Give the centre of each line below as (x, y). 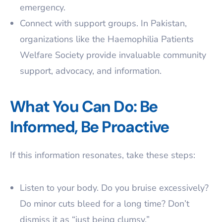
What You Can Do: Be (84, 107)
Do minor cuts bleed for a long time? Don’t (105, 204)
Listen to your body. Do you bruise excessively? (114, 188)
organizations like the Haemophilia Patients (107, 39)
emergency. (43, 7)
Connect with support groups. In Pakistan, (103, 23)
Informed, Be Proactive (89, 127)
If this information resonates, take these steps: (103, 155)
